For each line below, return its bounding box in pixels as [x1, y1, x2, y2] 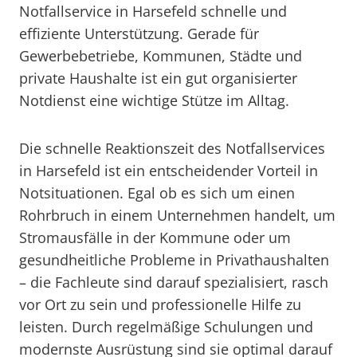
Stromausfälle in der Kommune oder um [19, 228, 291, 247]
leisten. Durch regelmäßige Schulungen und [19, 317, 313, 336]
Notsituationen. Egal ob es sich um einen [19, 183, 295, 202]
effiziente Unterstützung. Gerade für [19, 24, 259, 43]
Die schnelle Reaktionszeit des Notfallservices [19, 139, 325, 158]
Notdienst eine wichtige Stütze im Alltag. [19, 91, 289, 110]
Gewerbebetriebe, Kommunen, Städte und [19, 46, 302, 65]
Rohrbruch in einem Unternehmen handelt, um [19, 206, 335, 225]
